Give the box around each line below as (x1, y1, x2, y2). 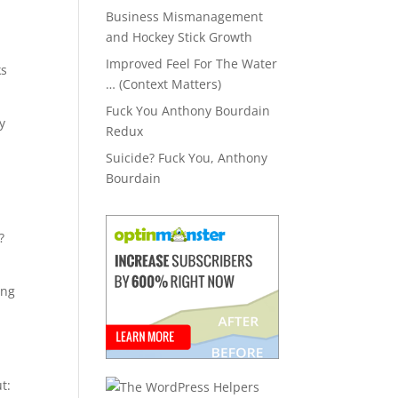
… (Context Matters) (106, 76, 222, 92)
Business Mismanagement (106, 8, 264, 25)
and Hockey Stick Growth (106, 28, 253, 45)
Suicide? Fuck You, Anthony (106, 149, 268, 166)
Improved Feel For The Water (106, 55, 278, 72)
